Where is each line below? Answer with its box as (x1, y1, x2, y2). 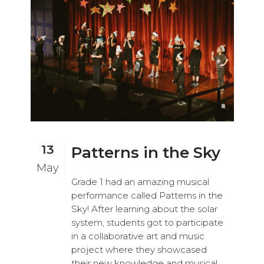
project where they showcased (71, 243, 207, 255)
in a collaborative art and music (71, 230, 204, 242)
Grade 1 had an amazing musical (71, 176, 209, 187)
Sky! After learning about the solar (71, 203, 217, 214)
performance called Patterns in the (71, 189, 223, 201)
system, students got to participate (71, 216, 223, 228)
